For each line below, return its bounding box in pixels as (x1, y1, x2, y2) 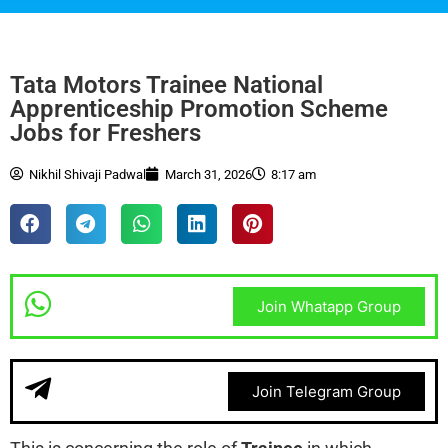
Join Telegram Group (251, 382, 401, 402)
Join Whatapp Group (256, 297, 401, 317)
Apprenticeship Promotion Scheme (10, 94, 388, 123)
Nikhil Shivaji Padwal (29, 166, 146, 182)
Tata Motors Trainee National (10, 70, 323, 99)
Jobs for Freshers (10, 118, 201, 147)
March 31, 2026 (165, 166, 252, 182)
